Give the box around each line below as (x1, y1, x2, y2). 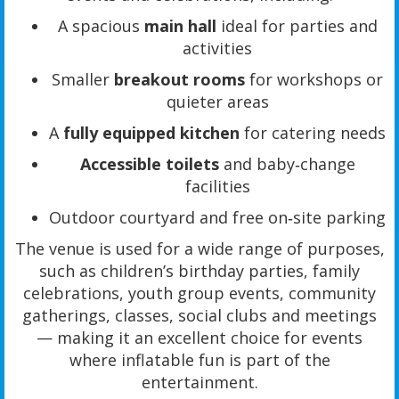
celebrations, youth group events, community (23, 282, 376, 305)
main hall (143, 15, 216, 37)
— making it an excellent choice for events (37, 327, 362, 349)
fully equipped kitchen (63, 122, 240, 144)
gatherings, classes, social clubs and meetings (22, 305, 377, 327)
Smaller (52, 69, 114, 91)
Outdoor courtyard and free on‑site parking (49, 207, 386, 229)
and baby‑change (218, 153, 355, 175)
